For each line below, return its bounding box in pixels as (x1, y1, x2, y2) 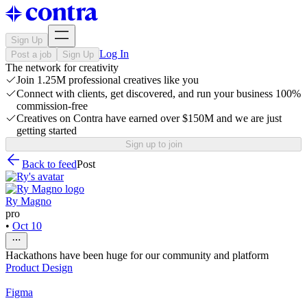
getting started (16, 125, 77, 136)
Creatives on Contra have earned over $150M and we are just (16, 112, 282, 124)
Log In (99, 48, 129, 60)
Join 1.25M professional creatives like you (16, 74, 199, 86)
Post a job (11, 49, 51, 60)
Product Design (5, 262, 73, 273)
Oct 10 (12, 220, 42, 232)
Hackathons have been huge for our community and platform (5, 249, 269, 261)
